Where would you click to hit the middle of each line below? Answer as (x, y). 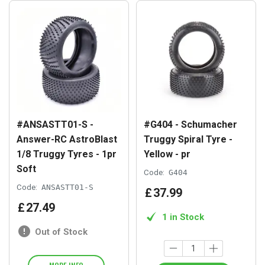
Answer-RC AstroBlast (67, 139)
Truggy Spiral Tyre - (188, 139)
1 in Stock (183, 217)
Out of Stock (61, 232)
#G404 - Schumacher (190, 124)
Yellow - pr (167, 154)
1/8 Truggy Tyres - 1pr (67, 154)
